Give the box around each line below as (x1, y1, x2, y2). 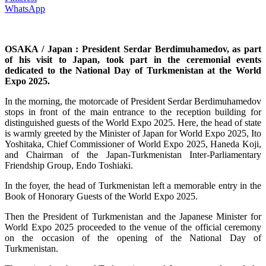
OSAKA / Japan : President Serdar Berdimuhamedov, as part (5, 44, 261, 54)
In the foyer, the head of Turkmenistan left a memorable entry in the (5, 180, 261, 191)
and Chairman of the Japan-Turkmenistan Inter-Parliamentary (5, 150, 261, 160)
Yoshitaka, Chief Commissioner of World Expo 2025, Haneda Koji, (5, 139, 261, 149)
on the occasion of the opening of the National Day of (5, 233, 261, 243)
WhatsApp (5, 4, 45, 14)
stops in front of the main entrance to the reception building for (5, 107, 261, 117)
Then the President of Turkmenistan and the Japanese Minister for (5, 211, 261, 221)
